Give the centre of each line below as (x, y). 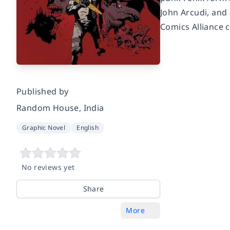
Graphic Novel (44, 127)
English (88, 127)
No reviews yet (48, 167)
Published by (43, 91)
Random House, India (60, 108)
